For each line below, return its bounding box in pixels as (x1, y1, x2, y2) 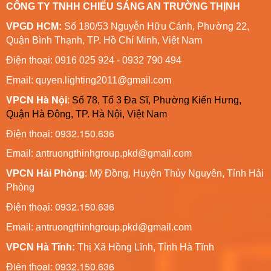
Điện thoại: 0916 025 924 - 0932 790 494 (6, 54, 181, 65)
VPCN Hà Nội (6, 92, 67, 106)
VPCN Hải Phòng (6, 168, 85, 178)
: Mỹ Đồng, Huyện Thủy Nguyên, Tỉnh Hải (85, 168, 264, 178)
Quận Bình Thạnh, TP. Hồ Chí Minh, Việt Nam (6, 34, 202, 45)
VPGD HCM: (6, 21, 62, 31)
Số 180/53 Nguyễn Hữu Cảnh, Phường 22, (62, 21, 249, 31)
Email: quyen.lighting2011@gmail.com (6, 74, 171, 85)
